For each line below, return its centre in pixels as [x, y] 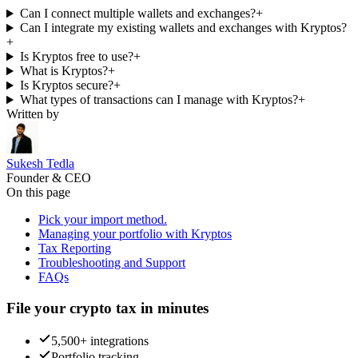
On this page [38, 193]
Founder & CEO [49, 178]
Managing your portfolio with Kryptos [135, 234]
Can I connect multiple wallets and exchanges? [137, 14]
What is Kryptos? [64, 71]
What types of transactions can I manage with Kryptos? [159, 100]
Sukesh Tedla [40, 164]
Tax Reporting [75, 249]
